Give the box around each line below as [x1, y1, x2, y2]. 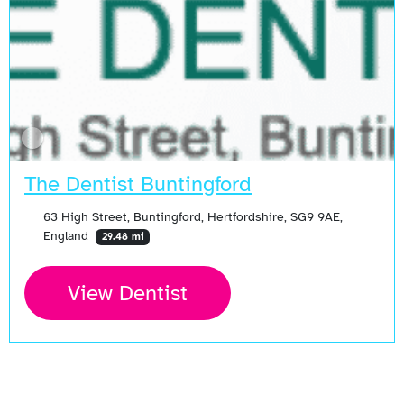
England [42, 227, 92, 244]
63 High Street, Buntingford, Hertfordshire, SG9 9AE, [42, 208, 343, 225]
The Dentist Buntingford [24, 170, 252, 198]
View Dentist [68, 280, 188, 308]
